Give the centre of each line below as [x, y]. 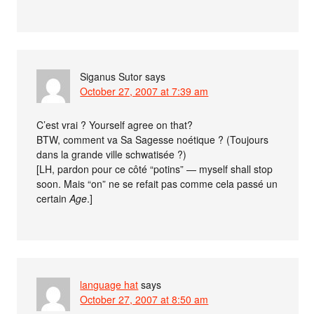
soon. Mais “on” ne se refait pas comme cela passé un [157, 183]
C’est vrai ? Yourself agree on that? [115, 124]
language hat [109, 284]
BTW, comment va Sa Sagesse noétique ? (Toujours [153, 139]
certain [53, 198]
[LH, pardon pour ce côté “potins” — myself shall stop [155, 169]
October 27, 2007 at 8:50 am [144, 299]
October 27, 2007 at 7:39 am [144, 91]
